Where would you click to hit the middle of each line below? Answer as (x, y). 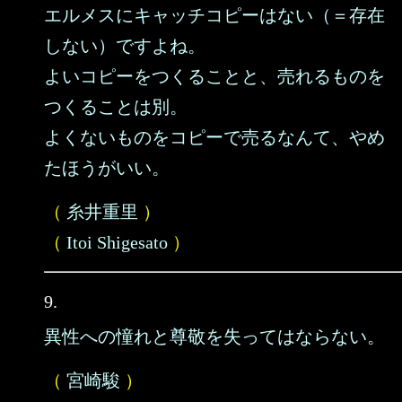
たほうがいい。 (107, 168)
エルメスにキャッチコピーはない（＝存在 (214, 15)
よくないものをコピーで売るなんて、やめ (214, 137)
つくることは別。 (116, 107)
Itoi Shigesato (117, 242)
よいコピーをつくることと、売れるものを (214, 76)
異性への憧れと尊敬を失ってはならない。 (214, 336)
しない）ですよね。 (125, 46)
